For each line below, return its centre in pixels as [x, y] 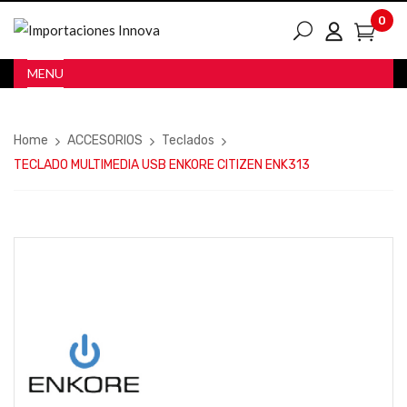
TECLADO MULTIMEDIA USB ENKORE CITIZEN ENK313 [162, 165]
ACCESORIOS [105, 140]
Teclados [188, 140]
